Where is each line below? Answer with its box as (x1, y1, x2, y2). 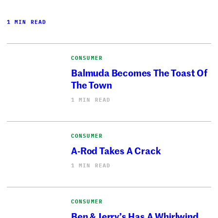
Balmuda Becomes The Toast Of (71, 66, 207, 79)
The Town (71, 78, 112, 91)
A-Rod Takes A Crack (71, 144, 161, 157)
